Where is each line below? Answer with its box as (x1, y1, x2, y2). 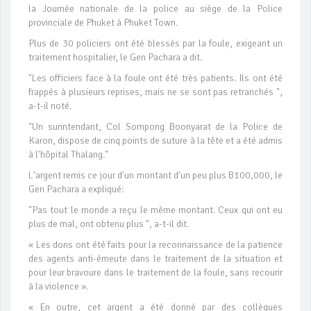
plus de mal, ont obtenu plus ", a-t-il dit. (28, 218, 189, 230)
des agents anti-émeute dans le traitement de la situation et (28, 253, 283, 265)
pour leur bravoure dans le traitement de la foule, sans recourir (28, 267, 283, 279)
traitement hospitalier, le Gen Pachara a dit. (28, 51, 202, 64)
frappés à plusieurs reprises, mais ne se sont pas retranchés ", (28, 86, 283, 99)
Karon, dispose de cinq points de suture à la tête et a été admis (28, 135, 283, 147)
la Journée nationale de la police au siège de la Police (28, 3, 283, 15)
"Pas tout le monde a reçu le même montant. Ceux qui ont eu (28, 204, 283, 217)
